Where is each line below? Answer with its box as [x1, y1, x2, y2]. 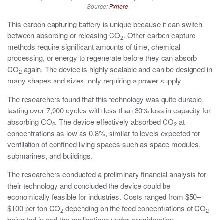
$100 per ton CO [7, 203, 60, 214]
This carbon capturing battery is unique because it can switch [7, 19, 202, 29]
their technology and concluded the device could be [7, 180, 170, 191]
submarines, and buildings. [7, 150, 93, 161]
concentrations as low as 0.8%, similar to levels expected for [7, 128, 200, 138]
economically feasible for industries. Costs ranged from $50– [7, 192, 201, 202]
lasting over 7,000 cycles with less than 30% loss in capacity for [7, 105, 211, 116]
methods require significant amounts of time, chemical [7, 41, 180, 52]
